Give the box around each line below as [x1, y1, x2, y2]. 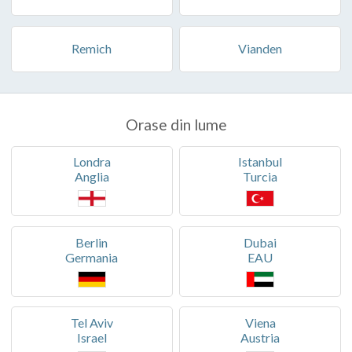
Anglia [74, 169, 109, 185]
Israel [76, 329, 107, 345]
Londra [72, 154, 111, 170]
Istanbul [238, 154, 283, 170]
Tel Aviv [70, 314, 113, 330]
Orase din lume [125, 115, 227, 134]
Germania [65, 249, 119, 265]
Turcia [243, 169, 278, 185]
